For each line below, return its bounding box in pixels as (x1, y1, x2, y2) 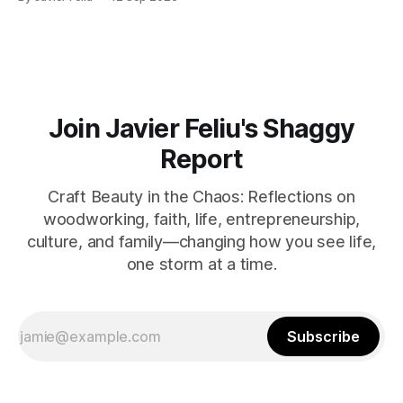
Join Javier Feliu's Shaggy (49, 112, 354, 144)
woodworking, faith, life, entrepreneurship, (42, 210, 361, 228)
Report (160, 143, 243, 175)
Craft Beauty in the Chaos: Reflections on (48, 187, 355, 206)
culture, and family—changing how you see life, (26, 232, 377, 251)
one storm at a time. (126, 255, 277, 273)
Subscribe (287, 327, 360, 345)
